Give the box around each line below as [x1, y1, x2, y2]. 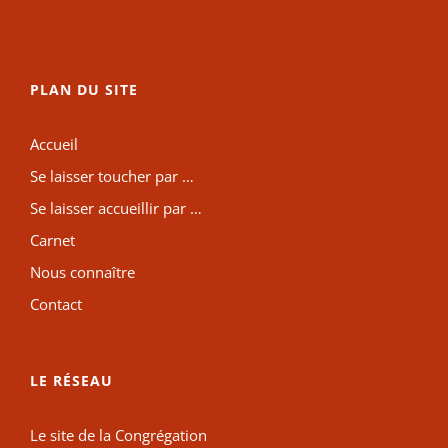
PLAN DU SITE [30, 80, 138, 100]
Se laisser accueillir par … [30, 198, 202, 219]
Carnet [30, 230, 75, 251]
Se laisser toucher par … [30, 166, 194, 187]
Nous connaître [30, 262, 135, 283]
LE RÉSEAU [30, 371, 113, 391]
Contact [30, 294, 82, 315]
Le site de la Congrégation [30, 425, 207, 446]
